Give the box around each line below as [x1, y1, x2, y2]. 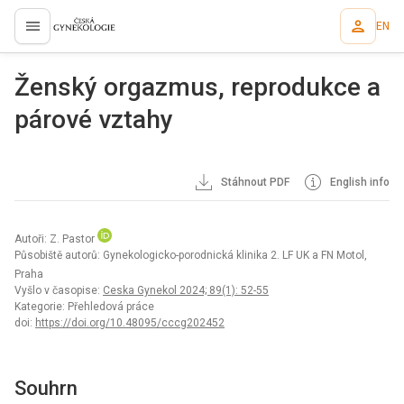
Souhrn [14, 377, 78, 399]
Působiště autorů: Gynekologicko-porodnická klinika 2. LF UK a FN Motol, [14, 249, 367, 262]
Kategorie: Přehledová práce [14, 300, 154, 313]
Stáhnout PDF [218, 176, 290, 188]
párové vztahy [14, 105, 173, 134]
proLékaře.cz [50, 27, 96, 41]
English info [327, 176, 390, 188]
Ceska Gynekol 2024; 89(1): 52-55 [103, 284, 269, 297]
